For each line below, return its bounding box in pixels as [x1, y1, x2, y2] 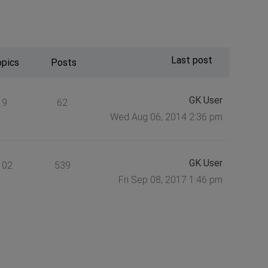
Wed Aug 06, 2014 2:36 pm [109, 111, 223, 123]
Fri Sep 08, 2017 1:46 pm [118, 173, 223, 185]
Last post [170, 54, 212, 66]
